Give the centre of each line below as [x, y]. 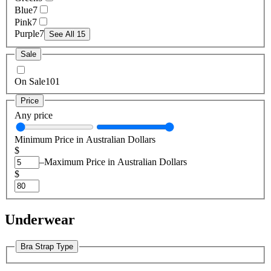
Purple [27, 34]
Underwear [40, 220]
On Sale [30, 81]
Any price [34, 116]
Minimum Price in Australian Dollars [85, 140]
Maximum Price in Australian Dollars [116, 162]
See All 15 [67, 34]
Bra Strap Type [47, 247]
